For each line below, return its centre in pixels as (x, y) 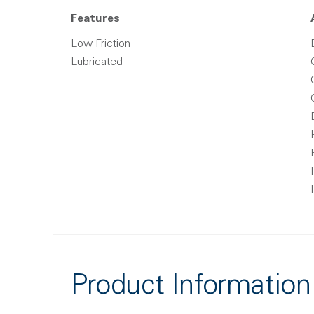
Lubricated (97, 62)
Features (95, 19)
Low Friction (101, 44)
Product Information (191, 287)
